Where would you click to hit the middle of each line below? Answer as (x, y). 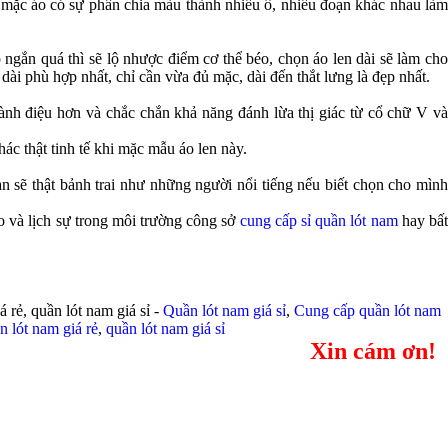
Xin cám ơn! (373, 351)
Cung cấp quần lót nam (367, 310)
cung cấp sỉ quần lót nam (318, 220)
